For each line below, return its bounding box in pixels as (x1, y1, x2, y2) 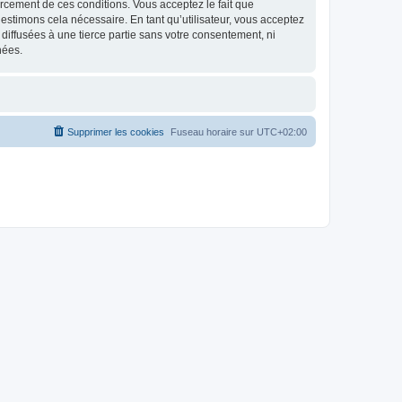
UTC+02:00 (257, 127, 307, 137)
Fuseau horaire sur (170, 127, 257, 137)
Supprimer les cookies (67, 127, 164, 137)
